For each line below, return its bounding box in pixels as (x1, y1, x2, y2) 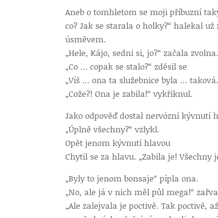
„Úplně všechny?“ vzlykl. (65, 123, 160, 135)
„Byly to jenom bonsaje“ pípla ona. (65, 172, 199, 184)
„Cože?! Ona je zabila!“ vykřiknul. (65, 88, 193, 99)
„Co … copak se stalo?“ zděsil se (65, 60, 187, 72)
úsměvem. (65, 33, 107, 45)
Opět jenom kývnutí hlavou (65, 137, 171, 148)
